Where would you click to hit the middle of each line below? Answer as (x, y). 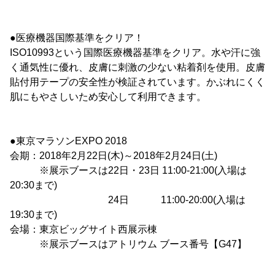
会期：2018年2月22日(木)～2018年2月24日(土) (114, 156)
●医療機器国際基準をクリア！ (77, 38)
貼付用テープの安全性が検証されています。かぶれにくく (137, 82)
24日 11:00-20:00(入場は (128, 200)
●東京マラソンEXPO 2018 (68, 141)
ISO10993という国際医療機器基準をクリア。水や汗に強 (135, 53)
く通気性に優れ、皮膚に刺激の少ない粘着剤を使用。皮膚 (137, 68)
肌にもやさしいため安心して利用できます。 (108, 97)
